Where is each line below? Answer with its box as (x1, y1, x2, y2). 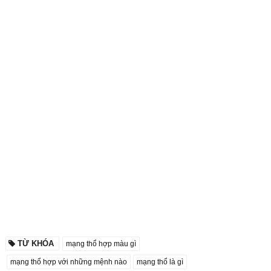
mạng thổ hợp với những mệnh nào (10, 257, 127, 266)
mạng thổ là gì (136, 257, 183, 266)
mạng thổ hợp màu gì (65, 239, 136, 248)
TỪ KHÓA (15, 238, 56, 248)
